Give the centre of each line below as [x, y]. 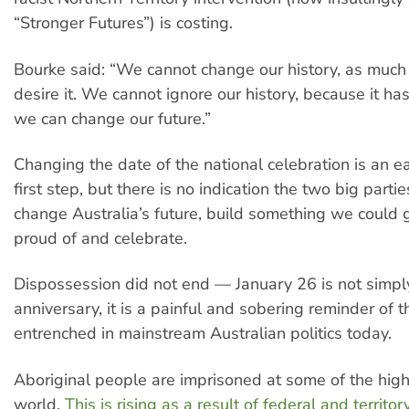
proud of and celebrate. [100, 238]
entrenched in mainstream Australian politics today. [203, 334]
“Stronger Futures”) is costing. [123, 23]
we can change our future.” [112, 118]
